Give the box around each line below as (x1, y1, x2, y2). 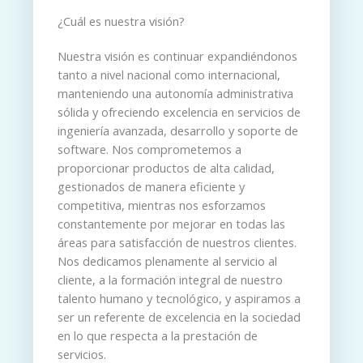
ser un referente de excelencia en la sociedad (58, 309, 301, 326)
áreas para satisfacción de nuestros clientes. (58, 234, 297, 251)
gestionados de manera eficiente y (58, 178, 245, 195)
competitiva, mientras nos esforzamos (58, 197, 266, 214)
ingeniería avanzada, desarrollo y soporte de (58, 122, 298, 139)
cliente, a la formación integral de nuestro (58, 271, 283, 288)
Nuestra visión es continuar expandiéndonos (58, 48, 297, 65)
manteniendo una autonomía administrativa (58, 85, 293, 102)
